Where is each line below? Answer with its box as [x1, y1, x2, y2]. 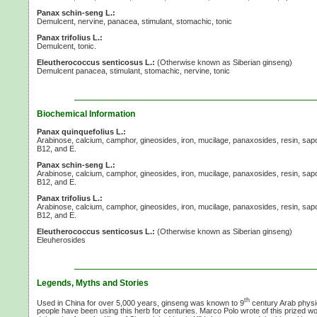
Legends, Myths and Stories [37, 277, 149, 288]
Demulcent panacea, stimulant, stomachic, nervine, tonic [37, 66, 230, 75]
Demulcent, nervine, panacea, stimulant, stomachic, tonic [37, 16, 232, 25]
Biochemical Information [37, 108, 135, 119]
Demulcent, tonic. [37, 41, 96, 50]
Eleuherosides [37, 235, 86, 244]
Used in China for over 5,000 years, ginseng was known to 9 [37, 298, 244, 307]
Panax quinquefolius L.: [37, 127, 126, 136]
